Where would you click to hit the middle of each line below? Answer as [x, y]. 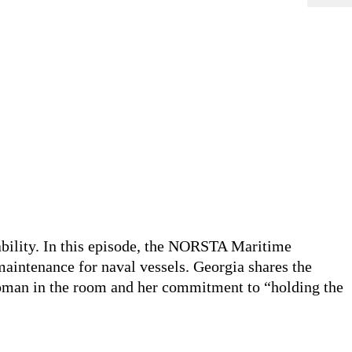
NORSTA [200, 246]
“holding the [304, 286]
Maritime [261, 246]
